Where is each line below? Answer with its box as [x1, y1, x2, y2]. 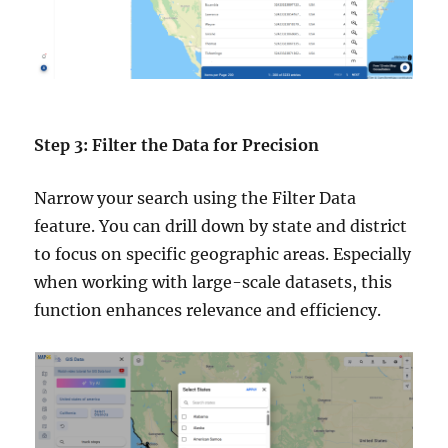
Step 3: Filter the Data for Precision [34, 135, 320, 156]
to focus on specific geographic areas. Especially [34, 244, 412, 265]
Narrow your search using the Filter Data [34, 188, 357, 209]
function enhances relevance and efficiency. [34, 300, 382, 321]
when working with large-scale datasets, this [34, 272, 393, 293]
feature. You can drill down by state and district [34, 216, 408, 237]
